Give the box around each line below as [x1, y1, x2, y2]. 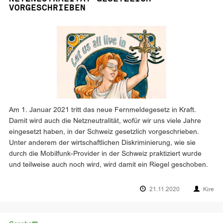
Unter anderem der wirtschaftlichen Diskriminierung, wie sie [9, 139, 196, 146]
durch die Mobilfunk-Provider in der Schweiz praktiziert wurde [9, 150, 202, 157]
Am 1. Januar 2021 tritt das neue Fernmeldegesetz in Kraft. [9, 107, 196, 113]
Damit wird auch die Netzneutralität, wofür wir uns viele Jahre [9, 117, 201, 124]
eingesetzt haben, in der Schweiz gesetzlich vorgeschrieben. [9, 128, 199, 135]
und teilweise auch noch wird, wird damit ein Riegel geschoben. [9, 161, 208, 168]
